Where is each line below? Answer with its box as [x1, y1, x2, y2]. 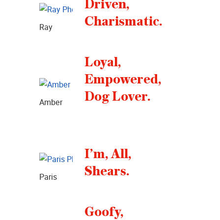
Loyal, [84, 55, 121, 69]
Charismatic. [84, 15, 163, 29]
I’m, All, [84, 147, 132, 162]
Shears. [84, 165, 130, 179]
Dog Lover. [84, 89, 151, 104]
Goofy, [84, 205, 124, 219]
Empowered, [84, 72, 162, 86]
